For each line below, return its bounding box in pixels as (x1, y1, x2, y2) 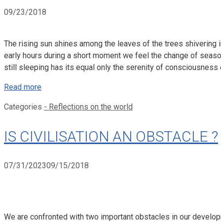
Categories (4, 102, 44, 112)
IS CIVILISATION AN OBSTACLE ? (4, 128, 218, 146)
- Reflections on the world (44, 102, 133, 112)
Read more (4, 82, 41, 92)
